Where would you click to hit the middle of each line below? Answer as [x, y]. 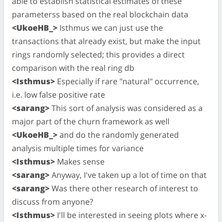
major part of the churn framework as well [91, 121]
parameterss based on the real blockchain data [100, 14]
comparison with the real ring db [73, 68]
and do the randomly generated [118, 135]
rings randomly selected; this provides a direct [98, 54]
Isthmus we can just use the [110, 28]
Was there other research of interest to [124, 188]
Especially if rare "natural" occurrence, [127, 81]
